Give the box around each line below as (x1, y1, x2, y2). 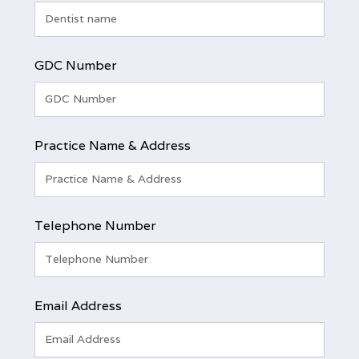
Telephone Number (34, 216, 156, 234)
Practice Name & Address (34, 136, 191, 154)
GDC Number (34, 56, 117, 74)
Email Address (34, 296, 122, 314)
